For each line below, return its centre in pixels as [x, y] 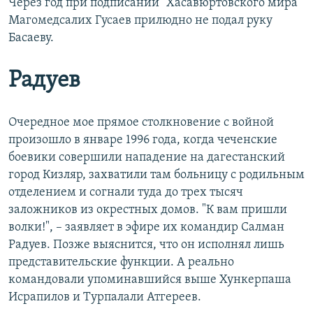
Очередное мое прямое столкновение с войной [141, 123]
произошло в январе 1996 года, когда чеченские [143, 140]
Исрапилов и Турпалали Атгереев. [105, 298]
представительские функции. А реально [121, 263]
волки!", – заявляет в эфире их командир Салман [146, 228]
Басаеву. [31, 38]
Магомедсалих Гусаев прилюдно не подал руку [140, 21]
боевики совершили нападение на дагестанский [147, 158]
